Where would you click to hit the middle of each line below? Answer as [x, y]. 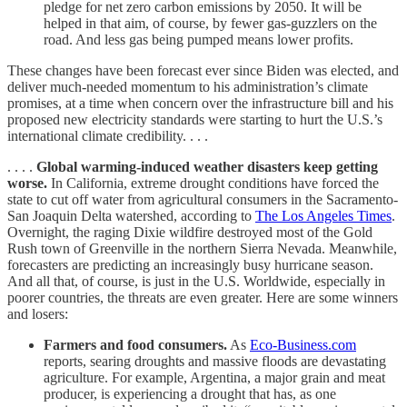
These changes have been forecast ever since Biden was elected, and [203, 70]
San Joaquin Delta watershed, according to [131, 215]
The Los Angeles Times [323, 215]
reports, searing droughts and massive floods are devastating [215, 361]
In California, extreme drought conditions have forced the [213, 183]
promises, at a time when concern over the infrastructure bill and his [200, 103]
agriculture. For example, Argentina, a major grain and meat [214, 377]
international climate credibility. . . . [108, 135]
